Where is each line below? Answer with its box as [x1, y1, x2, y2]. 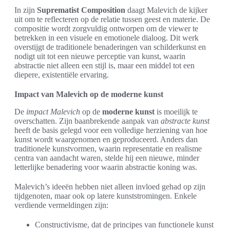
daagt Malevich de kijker [125, 5, 207, 14]
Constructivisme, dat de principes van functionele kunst [35, 220, 214, 229]
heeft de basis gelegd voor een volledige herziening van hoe [14, 125, 207, 135]
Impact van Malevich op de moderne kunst [14, 89, 163, 99]
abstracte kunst [161, 116, 209, 125]
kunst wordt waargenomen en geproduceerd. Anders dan [14, 135, 198, 144]
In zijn [14, 5, 37, 14]
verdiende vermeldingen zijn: [14, 200, 108, 209]
